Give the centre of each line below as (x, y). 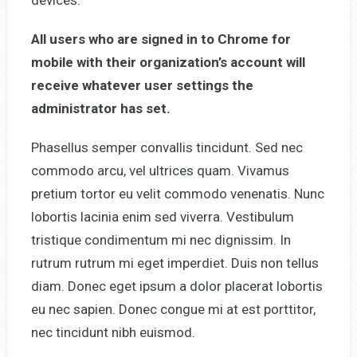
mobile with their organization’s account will (168, 62)
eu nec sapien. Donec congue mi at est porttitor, (173, 309)
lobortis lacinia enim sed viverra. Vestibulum (162, 216)
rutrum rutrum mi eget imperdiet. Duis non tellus (175, 263)
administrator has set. (100, 108)
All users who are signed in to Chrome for (161, 39)
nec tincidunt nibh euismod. (113, 332)
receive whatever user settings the (142, 85)
